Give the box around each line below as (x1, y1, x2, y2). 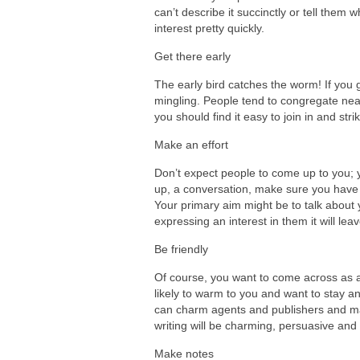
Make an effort (154, 138, 228, 152)
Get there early (154, 50, 231, 63)
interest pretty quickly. (154, 22, 264, 35)
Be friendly (154, 243, 208, 256)
